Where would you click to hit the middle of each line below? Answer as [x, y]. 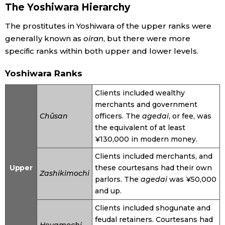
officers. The [119, 116]
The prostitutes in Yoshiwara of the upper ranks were [108, 26]
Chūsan [54, 116]
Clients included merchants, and [154, 156]
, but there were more [147, 39]
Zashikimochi [65, 174]
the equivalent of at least [140, 128]
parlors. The [118, 180]
